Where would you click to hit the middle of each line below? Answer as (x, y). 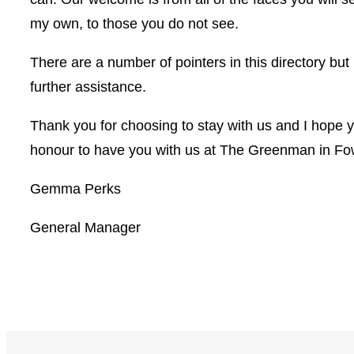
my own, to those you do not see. (134, 24)
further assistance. (88, 87)
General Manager (85, 228)
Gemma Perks (75, 189)
